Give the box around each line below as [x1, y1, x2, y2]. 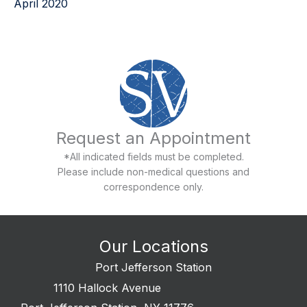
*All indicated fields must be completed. [63, 150, 244, 162]
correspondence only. [103, 180, 204, 193]
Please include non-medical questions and [58, 165, 249, 177]
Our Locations [99, 236, 208, 256]
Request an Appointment [56, 127, 251, 148]
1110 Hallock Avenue [53, 280, 161, 295]
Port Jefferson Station [95, 260, 212, 274]
